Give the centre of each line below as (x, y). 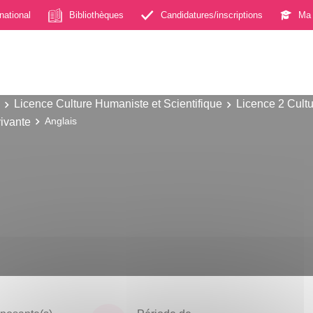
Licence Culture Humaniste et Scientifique (118, 103)
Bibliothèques (96, 15)
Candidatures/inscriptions (212, 15)
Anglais (61, 121)
